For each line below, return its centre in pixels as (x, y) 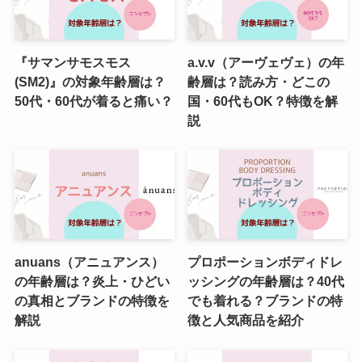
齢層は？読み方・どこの (259, 81)
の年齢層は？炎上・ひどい (92, 282)
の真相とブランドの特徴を (92, 301)
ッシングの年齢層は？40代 (266, 282)
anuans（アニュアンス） (89, 262)
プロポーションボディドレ (265, 262)
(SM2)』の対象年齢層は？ (90, 81)
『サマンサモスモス (72, 62)
